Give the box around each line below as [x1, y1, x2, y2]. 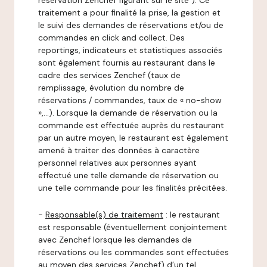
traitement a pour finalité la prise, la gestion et [38, 7, 221, 18]
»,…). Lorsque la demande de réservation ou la [38, 107, 218, 118]
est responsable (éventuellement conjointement [38, 222, 227, 232]
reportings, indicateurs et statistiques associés [38, 45, 222, 55]
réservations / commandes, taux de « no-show [38, 95, 222, 105]
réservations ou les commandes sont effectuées [38, 247, 229, 257]
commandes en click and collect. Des [38, 32, 185, 43]
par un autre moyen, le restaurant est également [38, 132, 228, 143]
